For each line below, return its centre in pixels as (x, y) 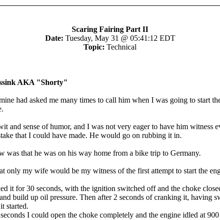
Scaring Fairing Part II (110, 29)
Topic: (94, 47)
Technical (121, 47)
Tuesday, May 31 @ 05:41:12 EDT (119, 38)
